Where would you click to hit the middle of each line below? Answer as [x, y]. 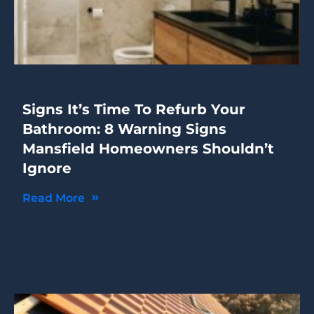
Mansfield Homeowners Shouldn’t [148, 148]
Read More [55, 198]
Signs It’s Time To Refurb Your [134, 109]
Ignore [47, 168]
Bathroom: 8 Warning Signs [124, 129]
